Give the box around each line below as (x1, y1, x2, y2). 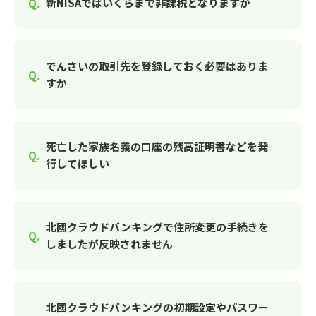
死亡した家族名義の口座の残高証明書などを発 (46, 139, 268, 154)
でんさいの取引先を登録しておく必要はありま (46, 59, 268, 73)
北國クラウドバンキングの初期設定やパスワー (46, 300, 269, 315)
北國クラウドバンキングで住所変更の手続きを (46, 219, 269, 234)
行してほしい (46, 156, 109, 171)
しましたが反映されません (46, 236, 173, 251)
